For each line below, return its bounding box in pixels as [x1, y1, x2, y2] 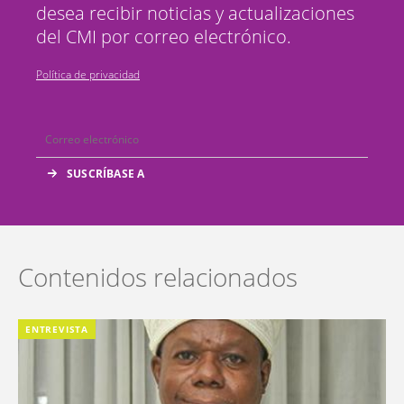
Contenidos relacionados [18, 259, 298, 294]
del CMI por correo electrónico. [36, 23, 291, 49]
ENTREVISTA [25, 322, 88, 335]
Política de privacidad [36, 66, 140, 82]
